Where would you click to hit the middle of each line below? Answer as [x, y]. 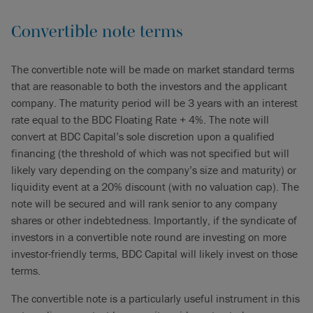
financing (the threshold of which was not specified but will [150, 153]
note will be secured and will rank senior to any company [144, 203]
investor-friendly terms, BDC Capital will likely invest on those [154, 254]
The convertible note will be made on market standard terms [153, 69]
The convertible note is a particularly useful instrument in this [155, 298]
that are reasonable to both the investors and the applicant [149, 86]
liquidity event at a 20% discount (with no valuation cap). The [155, 187]
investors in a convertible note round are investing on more [149, 237]
